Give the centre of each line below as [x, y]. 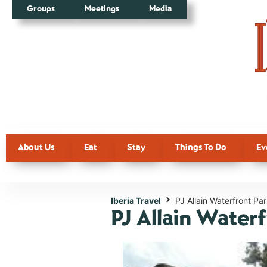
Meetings [102, 9]
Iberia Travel [136, 200]
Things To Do [201, 147]
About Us [36, 147]
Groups [41, 9]
